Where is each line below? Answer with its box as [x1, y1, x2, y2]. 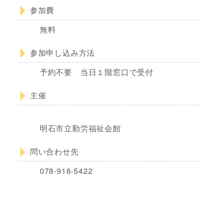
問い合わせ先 [30, 146, 79, 157]
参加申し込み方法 [30, 47, 95, 59]
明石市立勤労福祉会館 [39, 123, 121, 134]
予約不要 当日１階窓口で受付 [39, 66, 154, 78]
